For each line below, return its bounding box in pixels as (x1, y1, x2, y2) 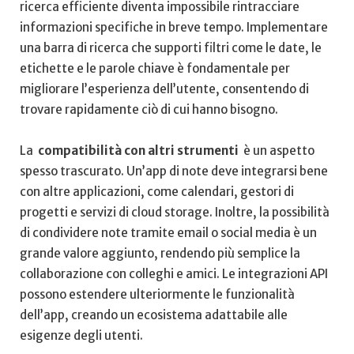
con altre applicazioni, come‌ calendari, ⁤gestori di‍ (20, 184, 294, 200)
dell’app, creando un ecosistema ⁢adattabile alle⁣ (20, 307, 288, 323)
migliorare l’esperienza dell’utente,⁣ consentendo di (20, 81, 309, 97)
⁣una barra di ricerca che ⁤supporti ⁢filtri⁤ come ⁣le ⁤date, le (20, 40, 322, 56)
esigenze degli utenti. (20, 328, 143, 344)
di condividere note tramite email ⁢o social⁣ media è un (20, 225, 317, 241)
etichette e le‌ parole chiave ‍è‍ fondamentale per (20, 61, 290, 77)
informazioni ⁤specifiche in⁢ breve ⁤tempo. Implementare (20, 20, 328, 36)
